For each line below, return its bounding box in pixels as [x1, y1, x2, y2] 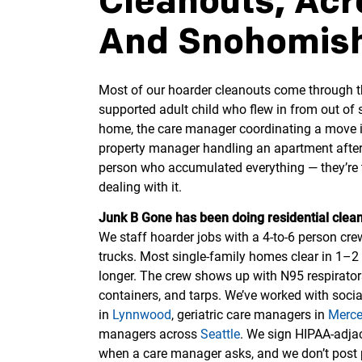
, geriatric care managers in [171, 307, 328, 323]
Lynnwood [112, 307, 171, 323]
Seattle [200, 326, 240, 343]
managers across [99, 326, 200, 343]
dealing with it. [99, 179, 182, 195]
